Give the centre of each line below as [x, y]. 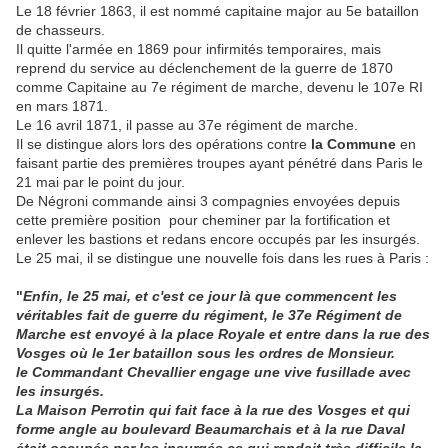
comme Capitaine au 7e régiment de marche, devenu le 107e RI [219, 87]
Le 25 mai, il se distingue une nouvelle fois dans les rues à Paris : [222, 258]
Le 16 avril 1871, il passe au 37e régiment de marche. [187, 125]
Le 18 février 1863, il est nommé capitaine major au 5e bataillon [217, 11]
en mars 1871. [62, 106]
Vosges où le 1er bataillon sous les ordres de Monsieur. [205, 353]
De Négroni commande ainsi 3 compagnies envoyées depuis [208, 201]
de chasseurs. [60, 30]
